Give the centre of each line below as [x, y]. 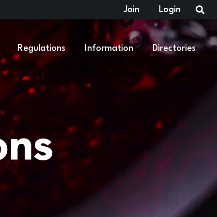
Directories [174, 48]
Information [109, 48]
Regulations [42, 48]
